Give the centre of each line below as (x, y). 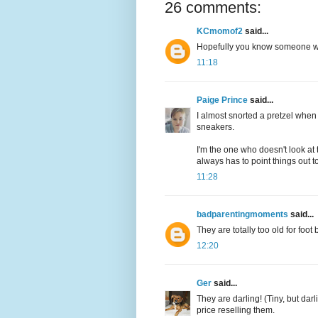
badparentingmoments (242, 214)
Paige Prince (222, 100)
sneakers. (215, 127)
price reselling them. (236, 310)
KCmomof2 (220, 31)
